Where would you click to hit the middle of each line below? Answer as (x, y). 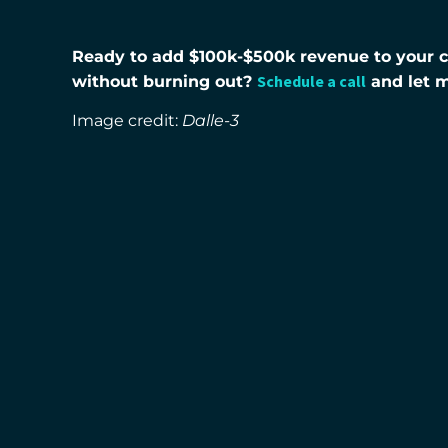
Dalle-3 (210, 120)
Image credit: (127, 120)
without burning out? (164, 82)
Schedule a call (311, 81)
